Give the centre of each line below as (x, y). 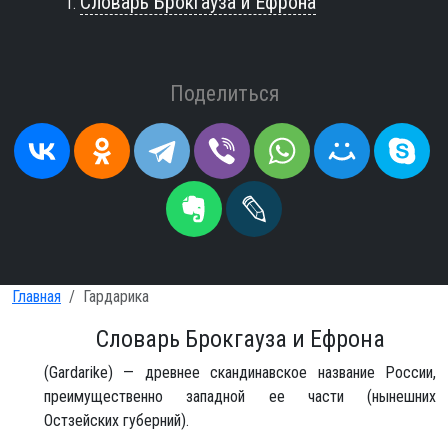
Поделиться (224, 93)
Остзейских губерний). (116, 420)
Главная (36, 296)
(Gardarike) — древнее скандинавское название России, (240, 372)
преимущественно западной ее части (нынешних (240, 396)
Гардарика (116, 296)
